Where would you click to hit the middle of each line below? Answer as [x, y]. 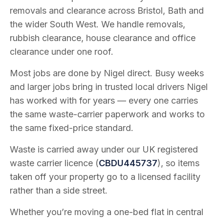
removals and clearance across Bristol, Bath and [107, 11]
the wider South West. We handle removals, [98, 24]
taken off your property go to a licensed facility [105, 177]
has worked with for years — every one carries [104, 100]
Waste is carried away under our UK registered [104, 149]
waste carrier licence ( [54, 163]
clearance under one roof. [62, 52]
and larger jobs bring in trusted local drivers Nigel [109, 87]
